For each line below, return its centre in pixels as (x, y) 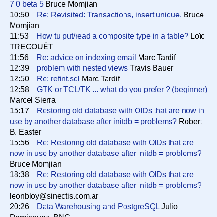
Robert (189, 121)
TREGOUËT (31, 47)
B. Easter (25, 132)
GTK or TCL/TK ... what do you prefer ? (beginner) (122, 89)
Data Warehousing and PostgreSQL (98, 207)
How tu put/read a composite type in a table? (112, 36)
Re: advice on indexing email (86, 57)
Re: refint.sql (58, 79)
